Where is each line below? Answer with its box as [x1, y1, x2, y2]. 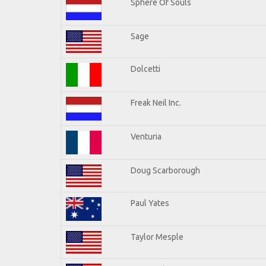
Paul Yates [131, 198, 169, 208]
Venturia [131, 131, 161, 141]
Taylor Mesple [131, 232, 183, 242]
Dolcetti [131, 64, 160, 74]
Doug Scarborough [131, 165, 200, 175]
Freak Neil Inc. [131, 97, 181, 107]
